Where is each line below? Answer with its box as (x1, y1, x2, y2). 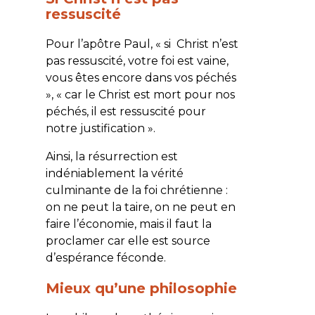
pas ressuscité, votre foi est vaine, (45, 53, 229, 67)
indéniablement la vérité (45, 166, 184, 180)
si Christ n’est (163, 37, 238, 51)
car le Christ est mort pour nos (64, 87, 235, 101)
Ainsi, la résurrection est (45, 149, 178, 163)
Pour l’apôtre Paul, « (45, 37, 164, 51)
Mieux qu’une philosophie (45, 279, 237, 297)
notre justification (45, 121, 145, 135)
